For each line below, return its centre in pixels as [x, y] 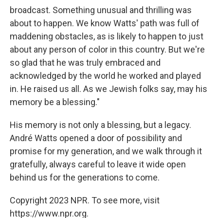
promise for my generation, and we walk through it [106, 151]
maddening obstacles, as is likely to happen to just [107, 36]
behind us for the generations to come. [85, 177]
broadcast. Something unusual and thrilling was [101, 10]
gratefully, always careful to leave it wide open [98, 164]
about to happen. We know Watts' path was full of [105, 23]
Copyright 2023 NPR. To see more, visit [85, 200]
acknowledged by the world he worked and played [105, 75]
